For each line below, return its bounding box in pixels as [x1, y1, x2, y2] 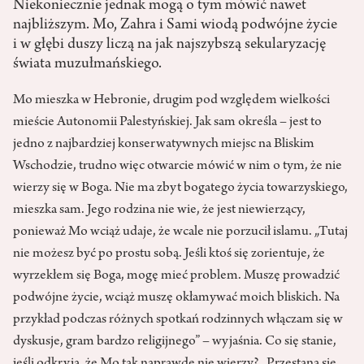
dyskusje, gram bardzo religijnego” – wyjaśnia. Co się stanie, [13, 335, 336, 350]
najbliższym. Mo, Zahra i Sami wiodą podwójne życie [13, 17, 337, 34]
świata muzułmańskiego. [13, 56, 162, 73]
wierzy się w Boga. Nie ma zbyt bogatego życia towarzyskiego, [13, 181, 348, 197]
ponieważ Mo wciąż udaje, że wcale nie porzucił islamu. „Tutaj [13, 225, 348, 240]
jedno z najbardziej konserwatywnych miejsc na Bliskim [13, 137, 314, 153]
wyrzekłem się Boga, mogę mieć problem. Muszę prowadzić [13, 269, 340, 284]
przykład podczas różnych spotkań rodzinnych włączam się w [13, 313, 343, 328]
